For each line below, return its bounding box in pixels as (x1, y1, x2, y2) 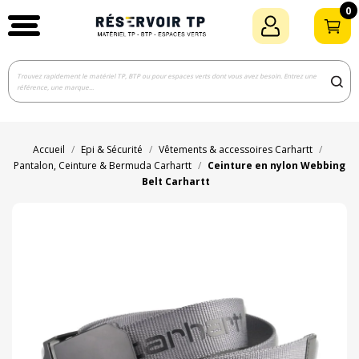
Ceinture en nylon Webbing (208, 159, 345, 173)
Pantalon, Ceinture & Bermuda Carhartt (14, 159, 192, 173)
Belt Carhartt (141, 175, 210, 189)
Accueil (33, 143, 65, 157)
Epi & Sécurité (81, 143, 143, 157)
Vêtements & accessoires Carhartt (159, 143, 313, 157)
